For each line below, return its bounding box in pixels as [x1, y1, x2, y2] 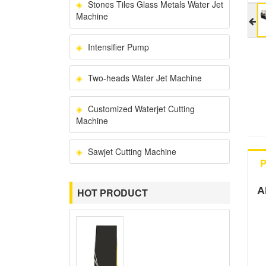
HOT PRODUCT [77, 186, 148, 199]
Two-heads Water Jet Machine [88, 72, 202, 84]
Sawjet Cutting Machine [88, 145, 176, 157]
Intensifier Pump [88, 41, 149, 53]
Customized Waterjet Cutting [88, 103, 195, 115]
